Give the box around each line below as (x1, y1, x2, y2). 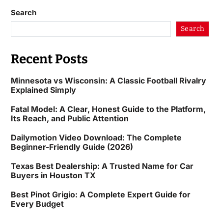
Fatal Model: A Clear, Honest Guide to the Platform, (10, 104, 206, 114)
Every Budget (10, 199, 64, 209)
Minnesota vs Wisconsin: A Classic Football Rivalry (10, 76, 206, 86)
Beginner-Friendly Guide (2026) (10, 142, 133, 152)
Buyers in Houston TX (10, 170, 96, 181)
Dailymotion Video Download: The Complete (10, 133, 182, 143)
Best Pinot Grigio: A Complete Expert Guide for (10, 190, 191, 200)
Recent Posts (10, 51, 88, 67)
